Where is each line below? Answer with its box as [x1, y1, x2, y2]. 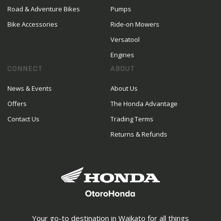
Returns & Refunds [110, 130, 167, 139]
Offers [7, 99, 27, 108]
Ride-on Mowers [110, 20, 159, 29]
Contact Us [7, 114, 39, 123]
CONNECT [7, 64, 43, 74]
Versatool [110, 35, 140, 44]
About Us [110, 84, 138, 93]
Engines [110, 50, 134, 59]
